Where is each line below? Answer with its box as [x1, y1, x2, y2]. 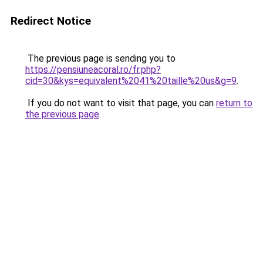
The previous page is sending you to [25, 53, 176, 64]
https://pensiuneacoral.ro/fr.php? [25, 64, 161, 75]
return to [216, 97, 252, 109]
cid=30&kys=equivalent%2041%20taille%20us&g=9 [25, 75, 237, 86]
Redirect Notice [11, 14, 91, 28]
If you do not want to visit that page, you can [25, 97, 216, 109]
